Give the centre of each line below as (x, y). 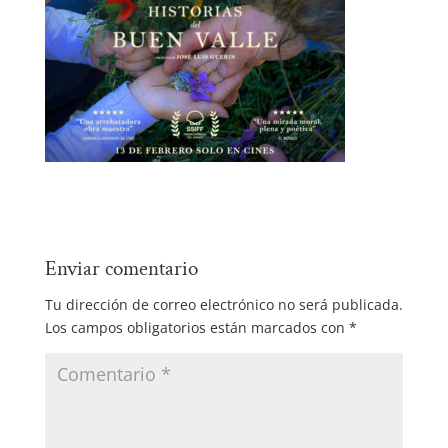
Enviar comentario (121, 268)
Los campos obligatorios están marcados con (196, 327)
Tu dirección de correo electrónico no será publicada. (223, 304)
